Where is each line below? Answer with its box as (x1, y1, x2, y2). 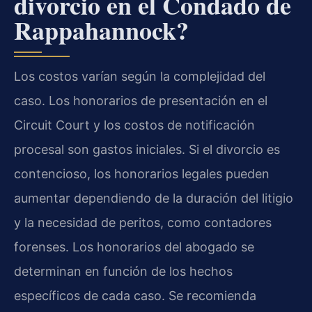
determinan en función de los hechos (14, 263, 233, 279)
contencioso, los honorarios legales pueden (14, 166, 270, 181)
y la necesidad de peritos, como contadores (14, 214, 272, 230)
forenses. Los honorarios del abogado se (14, 239, 254, 254)
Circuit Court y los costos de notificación (14, 117, 255, 132)
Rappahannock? (14, 11, 189, 48)
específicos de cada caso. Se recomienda (14, 288, 256, 303)
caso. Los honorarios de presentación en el (14, 93, 267, 108)
